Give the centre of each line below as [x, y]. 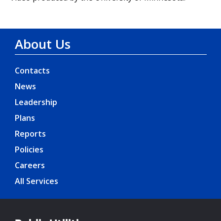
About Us [43, 44]
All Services [37, 181]
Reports [30, 134]
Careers [30, 166]
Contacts [32, 71]
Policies [29, 150]
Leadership [36, 102]
